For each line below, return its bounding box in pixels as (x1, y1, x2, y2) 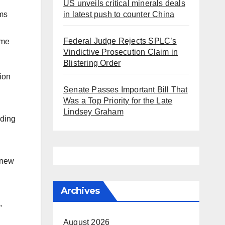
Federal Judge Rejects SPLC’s (63, 37, 177, 46)
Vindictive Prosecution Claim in (63, 48, 178, 57)
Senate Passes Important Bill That (63, 85, 188, 94)
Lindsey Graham (63, 107, 124, 117)
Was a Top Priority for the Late (63, 96, 173, 105)
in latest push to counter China (63, 10, 175, 19)
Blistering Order (63, 59, 121, 68)
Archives (61, 185, 99, 197)
